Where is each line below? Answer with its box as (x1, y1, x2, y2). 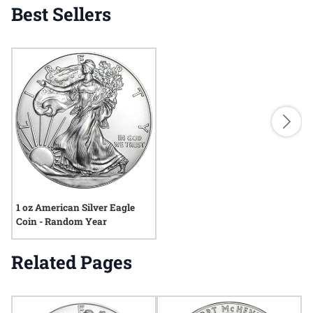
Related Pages (11, 250, 132, 274)
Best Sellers (11, 2, 111, 26)
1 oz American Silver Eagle (16, 201, 135, 214)
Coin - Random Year (16, 215, 107, 228)
